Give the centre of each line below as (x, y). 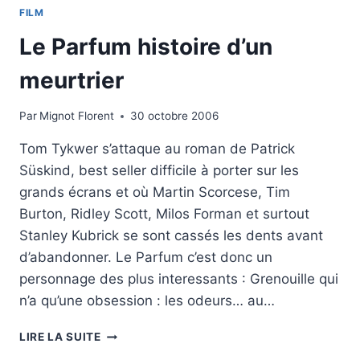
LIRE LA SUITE (60, 337)
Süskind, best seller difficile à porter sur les (159, 171)
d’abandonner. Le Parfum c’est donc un (146, 258)
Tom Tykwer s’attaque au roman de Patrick (157, 149)
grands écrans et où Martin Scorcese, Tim (155, 192)
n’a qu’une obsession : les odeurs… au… (147, 301)
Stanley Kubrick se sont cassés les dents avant (171, 236)
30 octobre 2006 (175, 116)
